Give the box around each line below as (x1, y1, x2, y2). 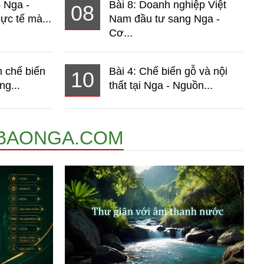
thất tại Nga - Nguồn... (109, 79, 213, 91)
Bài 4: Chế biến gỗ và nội (109, 65, 227, 77)
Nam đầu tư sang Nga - (109, 12, 220, 25)
